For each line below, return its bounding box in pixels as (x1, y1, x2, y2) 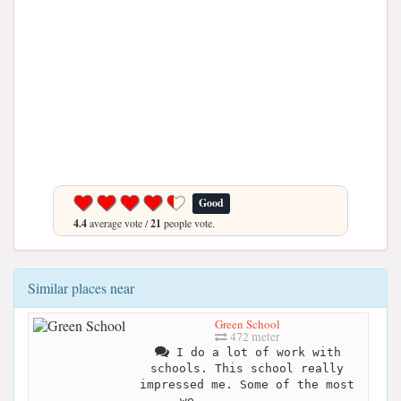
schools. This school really (150, 361, 344, 375)
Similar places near (28, 278, 134, 297)
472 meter (226, 328, 280, 345)
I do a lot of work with (169, 345, 341, 359)
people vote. (161, 216, 215, 230)
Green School (214, 315, 280, 332)
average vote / (87, 216, 150, 230)
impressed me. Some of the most (140, 377, 354, 391)
